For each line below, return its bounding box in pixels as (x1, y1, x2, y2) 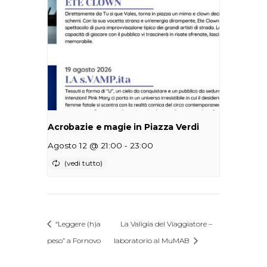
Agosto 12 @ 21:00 (48, 140, 122, 150)
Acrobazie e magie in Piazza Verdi (48, 121, 199, 132)
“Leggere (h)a (54, 219, 101, 229)
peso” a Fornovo (47, 235, 101, 245)
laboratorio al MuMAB (113, 235, 191, 245)
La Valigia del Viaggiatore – (120, 219, 212, 229)
